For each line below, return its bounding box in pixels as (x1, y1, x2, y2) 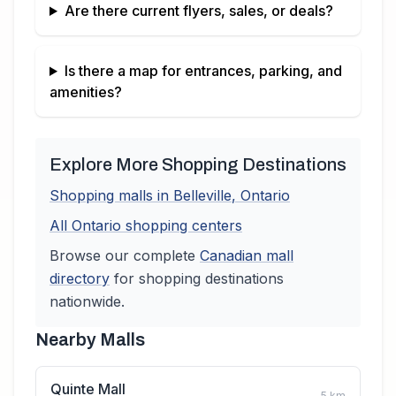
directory (49, 270, 110, 287)
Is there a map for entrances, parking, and (64, 62, 342, 80)
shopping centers (121, 217, 242, 234)
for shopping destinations (110, 270, 284, 287)
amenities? (49, 83, 122, 101)
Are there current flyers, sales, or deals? (64, 2, 333, 19)
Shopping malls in (49, 187, 173, 204)
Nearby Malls (35, 330, 145, 349)
